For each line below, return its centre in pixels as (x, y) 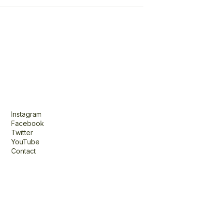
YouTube (25, 141)
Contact (23, 151)
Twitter (22, 132)
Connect (30, 103)
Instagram (26, 114)
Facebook (27, 123)
